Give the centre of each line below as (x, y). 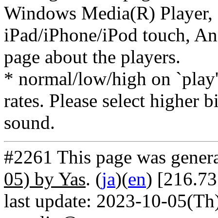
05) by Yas (45, 179)
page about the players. (92, 57)
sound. (29, 122)
